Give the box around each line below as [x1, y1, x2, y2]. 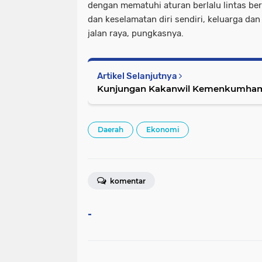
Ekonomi [146, 125, 179, 134]
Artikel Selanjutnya [97, 70, 179, 81]
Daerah [98, 125, 123, 134]
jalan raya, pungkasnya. [88, 27, 184, 39]
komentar [108, 176, 146, 185]
